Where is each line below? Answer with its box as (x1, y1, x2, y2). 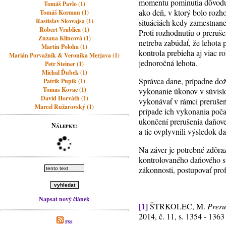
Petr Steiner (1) (45, 60, 84, 68)
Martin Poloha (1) (41, 42, 88, 51)
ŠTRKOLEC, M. (148, 201, 208, 211)
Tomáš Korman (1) (40, 8, 89, 17)
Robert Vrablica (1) (39, 25, 90, 34)
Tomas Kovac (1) (42, 85, 86, 94)
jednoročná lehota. (139, 58, 198, 68)
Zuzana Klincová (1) (38, 34, 91, 42)
